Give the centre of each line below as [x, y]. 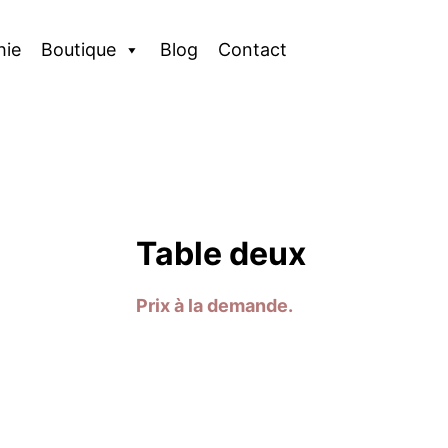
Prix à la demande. [214, 305]
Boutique [78, 49]
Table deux [221, 254]
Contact [252, 49]
